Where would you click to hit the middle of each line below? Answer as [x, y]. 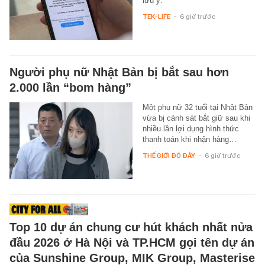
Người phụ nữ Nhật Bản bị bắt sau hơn [119, 72]
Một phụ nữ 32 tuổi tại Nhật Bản [197, 108]
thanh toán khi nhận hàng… [189, 140]
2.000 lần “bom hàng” [70, 88]
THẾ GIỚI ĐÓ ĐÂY [169, 156]
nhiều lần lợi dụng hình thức [190, 129]
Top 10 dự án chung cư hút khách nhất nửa [131, 227]
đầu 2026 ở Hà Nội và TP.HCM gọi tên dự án [132, 243]
